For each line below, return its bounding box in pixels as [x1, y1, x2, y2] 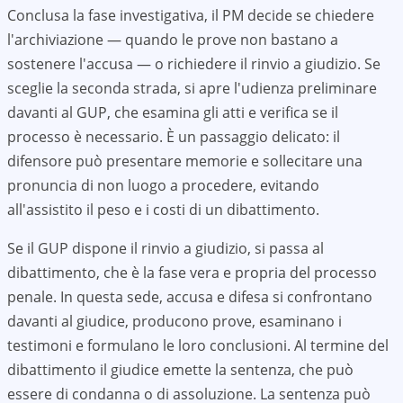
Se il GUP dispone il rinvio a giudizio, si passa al [7, 238, 324, 258]
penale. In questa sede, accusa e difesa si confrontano [7, 287, 372, 307]
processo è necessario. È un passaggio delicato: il [7, 127, 340, 147]
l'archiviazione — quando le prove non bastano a [7, 30, 338, 49]
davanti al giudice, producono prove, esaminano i [7, 311, 342, 331]
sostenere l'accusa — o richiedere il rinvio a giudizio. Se [7, 54, 381, 74]
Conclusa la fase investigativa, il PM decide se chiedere [7, 5, 374, 25]
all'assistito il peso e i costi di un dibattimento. [7, 200, 319, 219]
